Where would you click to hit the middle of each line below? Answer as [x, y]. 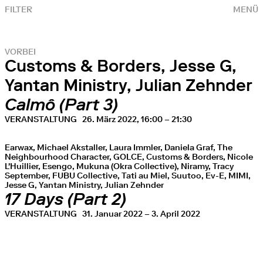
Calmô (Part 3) [61, 105]
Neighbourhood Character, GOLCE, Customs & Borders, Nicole [129, 157]
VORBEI [20, 52]
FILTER [18, 9]
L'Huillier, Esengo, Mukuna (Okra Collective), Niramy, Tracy [119, 166]
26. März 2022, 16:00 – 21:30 [137, 119]
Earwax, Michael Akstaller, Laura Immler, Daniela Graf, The [119, 147]
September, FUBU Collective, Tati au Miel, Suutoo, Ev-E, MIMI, [128, 176]
